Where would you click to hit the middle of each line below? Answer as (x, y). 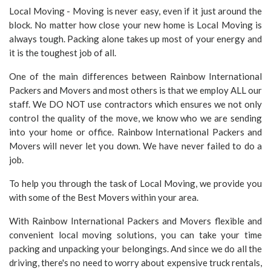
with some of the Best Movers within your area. (104, 197)
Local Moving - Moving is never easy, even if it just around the (135, 11)
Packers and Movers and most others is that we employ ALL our (135, 90)
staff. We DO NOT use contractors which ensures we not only (135, 104)
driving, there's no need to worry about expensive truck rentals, (135, 262)
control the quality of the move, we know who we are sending (135, 118)
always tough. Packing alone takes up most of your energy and (135, 38)
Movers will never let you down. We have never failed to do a (135, 145)
